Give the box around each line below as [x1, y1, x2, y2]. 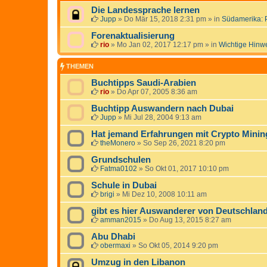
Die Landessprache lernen [91, 5, 200, 15]
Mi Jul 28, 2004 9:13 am [124, 113, 201, 122]
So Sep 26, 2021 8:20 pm [143, 138, 225, 147]
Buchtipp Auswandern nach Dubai [91, 103, 234, 113]
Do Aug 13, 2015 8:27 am [149, 215, 231, 224]
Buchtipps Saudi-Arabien [91, 77, 196, 88]
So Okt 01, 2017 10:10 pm [145, 164, 229, 173]
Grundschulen [91, 154, 151, 164]
